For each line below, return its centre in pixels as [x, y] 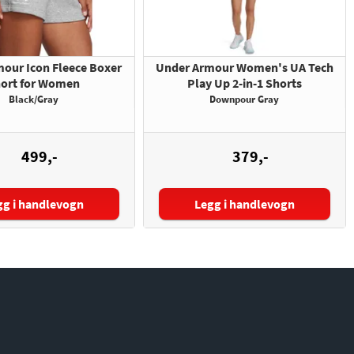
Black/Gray [33, 100]
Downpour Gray [245, 100]
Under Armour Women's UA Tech [244, 68]
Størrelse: [203, 206]
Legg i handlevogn [245, 204]
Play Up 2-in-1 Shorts [244, 83]
